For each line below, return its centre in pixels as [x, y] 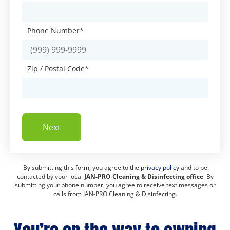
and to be [193, 168]
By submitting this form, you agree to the [82, 168]
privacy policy [160, 168]
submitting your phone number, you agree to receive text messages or [115, 185]
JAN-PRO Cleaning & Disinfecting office [143, 177]
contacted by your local [50, 177]
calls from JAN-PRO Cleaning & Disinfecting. [115, 194]
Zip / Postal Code [56, 69]
